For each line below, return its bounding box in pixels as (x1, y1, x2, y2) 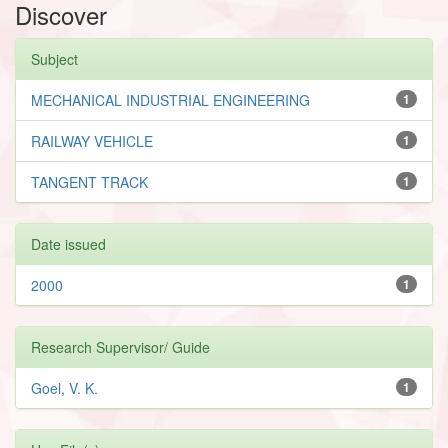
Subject (31, 48, 78, 69)
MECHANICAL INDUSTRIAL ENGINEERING (31, 89, 310, 110)
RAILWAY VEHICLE (31, 130, 153, 151)
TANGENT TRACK (31, 171, 148, 192)
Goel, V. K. (31, 377, 98, 398)
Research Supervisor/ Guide (31, 336, 210, 357)
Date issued (31, 233, 106, 254)
